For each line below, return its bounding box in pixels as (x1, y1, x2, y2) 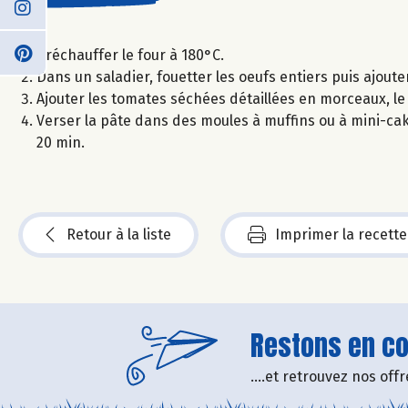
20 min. (36, 133, 85, 151)
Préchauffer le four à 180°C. (36, 46, 224, 64)
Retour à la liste (66, 225, 171, 243)
